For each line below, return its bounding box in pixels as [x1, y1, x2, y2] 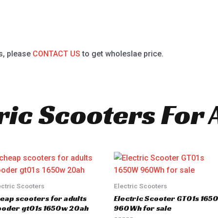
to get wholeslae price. [80, 49, 163, 58]
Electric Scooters [114, 182, 167, 190]
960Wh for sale [114, 203, 172, 214]
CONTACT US [32, 49, 80, 58]
